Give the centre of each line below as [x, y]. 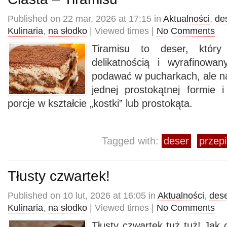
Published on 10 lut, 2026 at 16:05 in [83, 196]
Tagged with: [132, 141]
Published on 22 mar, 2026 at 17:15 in [85, 19]
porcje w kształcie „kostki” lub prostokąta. [100, 103]
